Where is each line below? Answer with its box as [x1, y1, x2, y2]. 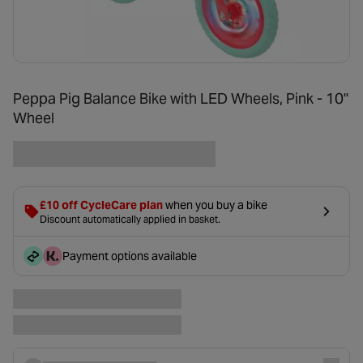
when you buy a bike [163, 197, 267, 212]
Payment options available [62, 248, 197, 263]
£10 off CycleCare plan [40, 197, 163, 212]
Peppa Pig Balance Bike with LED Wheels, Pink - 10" [13, 88, 348, 108]
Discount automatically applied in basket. [40, 212, 220, 225]
